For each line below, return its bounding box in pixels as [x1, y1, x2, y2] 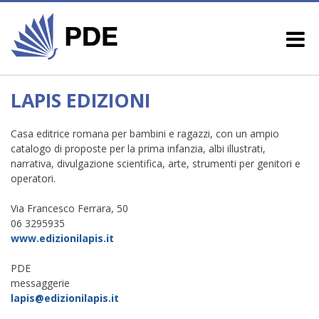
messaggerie [11, 276, 70, 290]
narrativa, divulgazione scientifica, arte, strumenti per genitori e [11, 156, 300, 170]
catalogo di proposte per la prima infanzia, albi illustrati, [11, 141, 266, 155]
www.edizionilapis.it [11, 231, 114, 245]
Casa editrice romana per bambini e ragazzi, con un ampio [11, 126, 279, 140]
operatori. [11, 171, 56, 185]
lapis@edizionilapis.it [11, 291, 119, 305]
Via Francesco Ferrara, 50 [11, 201, 128, 215]
